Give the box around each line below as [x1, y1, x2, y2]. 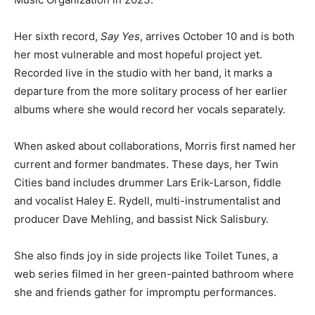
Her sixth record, [14, 41, 101, 56]
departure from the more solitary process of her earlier [14, 96, 288, 110]
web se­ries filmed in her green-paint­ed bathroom [14, 279, 259, 293]
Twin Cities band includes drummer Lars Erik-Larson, [14, 188, 277, 202]
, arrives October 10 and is [140, 41, 269, 56]
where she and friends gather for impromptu [14, 297, 235, 311]
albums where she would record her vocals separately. [14, 115, 285, 129]
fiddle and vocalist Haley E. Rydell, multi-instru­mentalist [14, 206, 290, 220]
